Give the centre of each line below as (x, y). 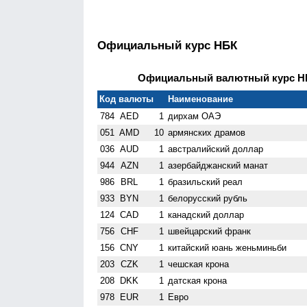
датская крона (198, 280)
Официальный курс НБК (167, 46)
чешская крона (199, 264)
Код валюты (127, 99)
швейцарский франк (210, 231)
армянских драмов (207, 132)
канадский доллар (206, 214)
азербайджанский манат (218, 165)
